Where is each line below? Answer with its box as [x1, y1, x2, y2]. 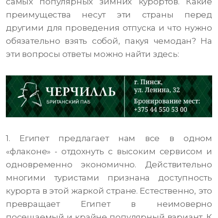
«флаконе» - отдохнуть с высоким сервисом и [6, 146, 212, 157]
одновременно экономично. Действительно [6, 160, 212, 170]
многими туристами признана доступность [6, 173, 212, 183]
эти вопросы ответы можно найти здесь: [6, 49, 179, 59]
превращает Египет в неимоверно [6, 199, 212, 209]
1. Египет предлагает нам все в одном [6, 133, 212, 144]
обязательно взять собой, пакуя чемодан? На [6, 36, 212, 46]
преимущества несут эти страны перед [6, 10, 212, 20]
